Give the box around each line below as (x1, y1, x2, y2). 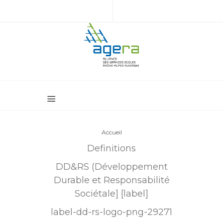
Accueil (101, 128, 122, 136)
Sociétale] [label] (75, 188, 148, 199)
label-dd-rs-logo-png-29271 (51, 207, 172, 218)
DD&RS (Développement (55, 161, 168, 172)
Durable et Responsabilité (53, 175, 170, 186)
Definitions (87, 143, 136, 154)
